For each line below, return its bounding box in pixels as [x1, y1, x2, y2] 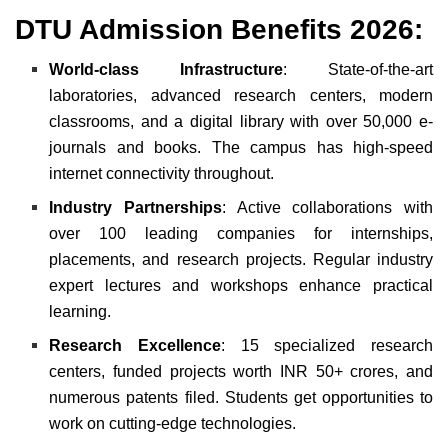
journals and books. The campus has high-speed [49, 138, 433, 156]
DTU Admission [15, 13, 231, 45]
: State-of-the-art [283, 60, 433, 78]
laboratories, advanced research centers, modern [49, 86, 433, 104]
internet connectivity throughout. [49, 164, 275, 182]
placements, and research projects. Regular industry [49, 250, 433, 268]
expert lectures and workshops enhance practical [49, 276, 433, 294]
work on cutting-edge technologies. [49, 414, 297, 432]
